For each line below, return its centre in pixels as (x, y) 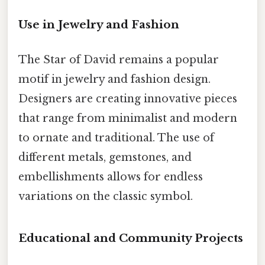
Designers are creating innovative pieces (128, 98)
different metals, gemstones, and (105, 157)
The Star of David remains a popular (119, 59)
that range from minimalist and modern (128, 118)
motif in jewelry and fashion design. (114, 79)
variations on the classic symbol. (106, 196)
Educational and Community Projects (131, 238)
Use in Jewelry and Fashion (99, 24)
